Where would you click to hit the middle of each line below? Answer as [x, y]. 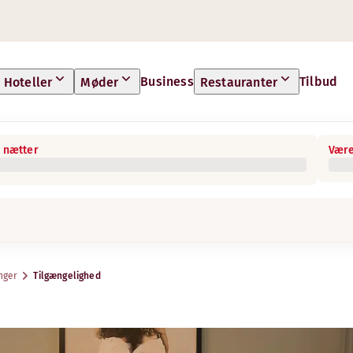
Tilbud [319, 81]
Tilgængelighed [67, 276]
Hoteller [28, 82]
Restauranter [239, 82]
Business [167, 81]
